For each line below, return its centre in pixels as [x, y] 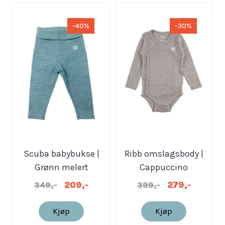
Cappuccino [164, 167]
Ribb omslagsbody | [164, 154]
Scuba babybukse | [61, 154]
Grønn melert [61, 167]
